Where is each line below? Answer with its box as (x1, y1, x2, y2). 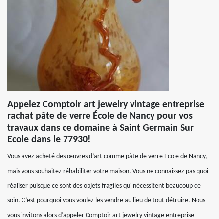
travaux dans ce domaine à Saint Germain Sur (7, 123, 194, 133)
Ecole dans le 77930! (7, 135, 91, 145)
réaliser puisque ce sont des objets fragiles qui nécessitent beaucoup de (7, 182, 201, 190)
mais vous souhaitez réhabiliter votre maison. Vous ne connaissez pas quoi (7, 168, 208, 175)
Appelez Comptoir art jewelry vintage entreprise (7, 100, 204, 109)
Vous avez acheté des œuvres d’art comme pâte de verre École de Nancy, (7, 153, 207, 160)
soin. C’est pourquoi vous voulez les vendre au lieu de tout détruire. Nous (7, 197, 205, 204)
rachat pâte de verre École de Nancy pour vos (7, 111, 193, 121)
